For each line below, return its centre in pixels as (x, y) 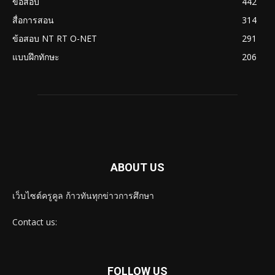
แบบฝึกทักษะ (36, 57)
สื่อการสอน (33, 20)
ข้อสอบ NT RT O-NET (55, 39)
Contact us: (35, 222)
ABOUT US (137, 168)
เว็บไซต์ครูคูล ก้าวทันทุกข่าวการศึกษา (83, 196)
